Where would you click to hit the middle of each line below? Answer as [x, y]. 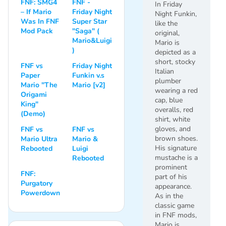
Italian [164, 71]
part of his [171, 177]
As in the [169, 196]
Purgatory [37, 183]
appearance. [173, 186]
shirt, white [173, 119]
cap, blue [169, 100]
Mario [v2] [89, 85]
